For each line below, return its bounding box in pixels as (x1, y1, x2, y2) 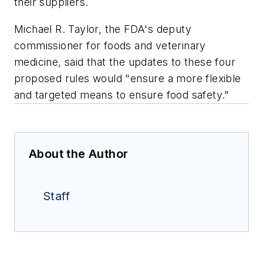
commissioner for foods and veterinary (14, 39, 206, 52)
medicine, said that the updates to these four (14, 55, 235, 68)
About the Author (29, 146, 129, 161)
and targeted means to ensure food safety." (14, 88, 230, 101)
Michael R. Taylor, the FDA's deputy (14, 22, 191, 35)
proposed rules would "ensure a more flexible (14, 72, 241, 85)
